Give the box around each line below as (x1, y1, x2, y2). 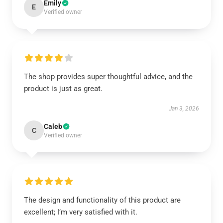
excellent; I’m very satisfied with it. (24, 208, 137, 217)
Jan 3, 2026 (169, 105, 199, 112)
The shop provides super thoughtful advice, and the (24, 72, 193, 81)
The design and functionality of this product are (24, 196, 181, 205)
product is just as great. (24, 84, 103, 93)
